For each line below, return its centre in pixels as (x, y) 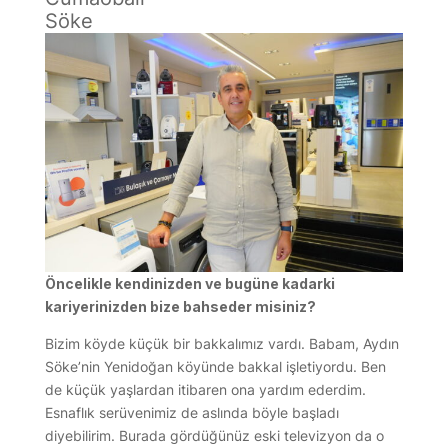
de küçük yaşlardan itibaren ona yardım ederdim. (205, 389)
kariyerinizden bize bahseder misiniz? (180, 306)
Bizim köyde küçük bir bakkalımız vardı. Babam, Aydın (221, 343)
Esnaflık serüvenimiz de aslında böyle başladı (191, 412)
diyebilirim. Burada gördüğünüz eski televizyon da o (214, 435)
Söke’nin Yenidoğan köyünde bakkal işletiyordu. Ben (215, 366)
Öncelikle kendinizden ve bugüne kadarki (189, 283)
